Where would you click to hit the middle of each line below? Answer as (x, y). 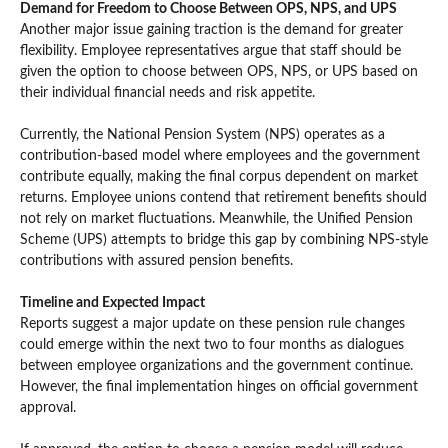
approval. (48, 407)
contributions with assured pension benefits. (156, 260)
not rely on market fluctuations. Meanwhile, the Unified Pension (216, 218)
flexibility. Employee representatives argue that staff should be (210, 50)
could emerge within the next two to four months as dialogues (212, 344)
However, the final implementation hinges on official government (219, 386)
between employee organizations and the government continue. (216, 365)
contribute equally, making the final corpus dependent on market (219, 176)
